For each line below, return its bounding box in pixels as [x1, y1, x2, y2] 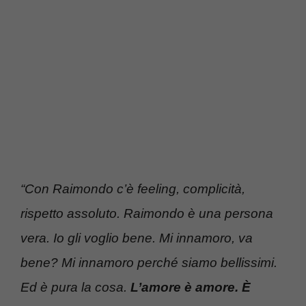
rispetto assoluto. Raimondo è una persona [20, 206, 273, 221]
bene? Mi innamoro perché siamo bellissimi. [20, 255, 277, 270]
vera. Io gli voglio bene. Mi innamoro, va [20, 231, 253, 246]
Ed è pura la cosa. [20, 280, 130, 295]
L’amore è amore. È [130, 280, 251, 295]
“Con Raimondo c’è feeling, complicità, [20, 182, 245, 197]
